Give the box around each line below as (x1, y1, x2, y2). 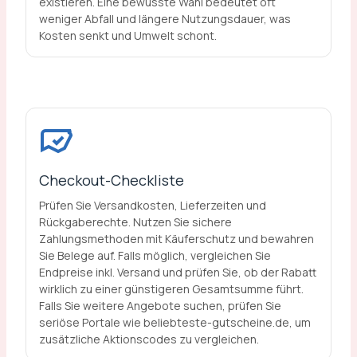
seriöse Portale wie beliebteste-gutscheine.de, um (38, 314, 311, 330)
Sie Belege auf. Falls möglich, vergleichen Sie (38, 247, 271, 263)
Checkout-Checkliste (38, 170, 184, 190)
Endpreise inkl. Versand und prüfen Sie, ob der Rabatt (38, 264, 316, 280)
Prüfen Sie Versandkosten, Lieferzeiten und (38, 197, 266, 213)
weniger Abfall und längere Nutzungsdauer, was (38, 11, 291, 27)
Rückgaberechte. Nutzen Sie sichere (38, 214, 232, 229)
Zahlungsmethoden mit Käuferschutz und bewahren (38, 230, 314, 246)
